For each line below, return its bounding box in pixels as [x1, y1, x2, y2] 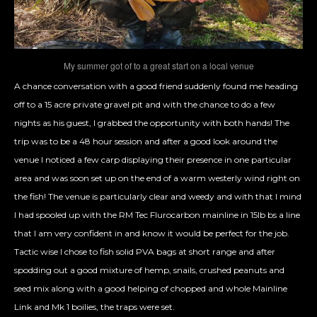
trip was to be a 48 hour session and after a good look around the [14, 136, 277, 147]
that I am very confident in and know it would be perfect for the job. [14, 228, 289, 239]
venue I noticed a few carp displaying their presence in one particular [14, 154, 292, 166]
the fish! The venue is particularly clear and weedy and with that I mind [14, 191, 301, 202]
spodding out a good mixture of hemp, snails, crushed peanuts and [14, 265, 284, 276]
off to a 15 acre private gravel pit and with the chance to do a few [14, 99, 275, 110]
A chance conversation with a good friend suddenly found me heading [14, 81, 298, 92]
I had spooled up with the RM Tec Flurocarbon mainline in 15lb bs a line [14, 209, 300, 221]
